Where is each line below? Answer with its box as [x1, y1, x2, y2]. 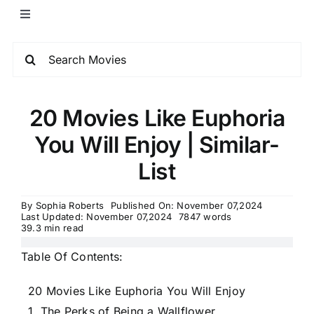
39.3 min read [21, 222, 84, 233]
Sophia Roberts [35, 200, 104, 211]
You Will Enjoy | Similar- [34, 131, 280, 158]
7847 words [179, 211, 232, 222]
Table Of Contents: [21, 250, 123, 264]
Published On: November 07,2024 [111, 200, 263, 211]
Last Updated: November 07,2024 [21, 211, 172, 222]
